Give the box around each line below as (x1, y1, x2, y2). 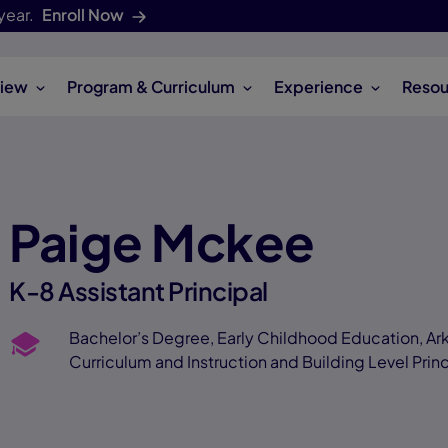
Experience (274, 75, 364, 97)
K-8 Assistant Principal (9, 275, 268, 307)
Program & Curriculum (67, 75, 236, 97)
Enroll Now (42, 4, 124, 25)
